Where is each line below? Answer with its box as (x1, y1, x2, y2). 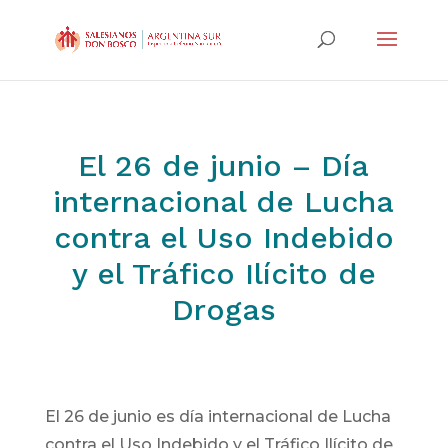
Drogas (171, 292, 276, 327)
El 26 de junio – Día (78, 148, 370, 183)
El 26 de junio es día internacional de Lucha (44, 407, 391, 426)
